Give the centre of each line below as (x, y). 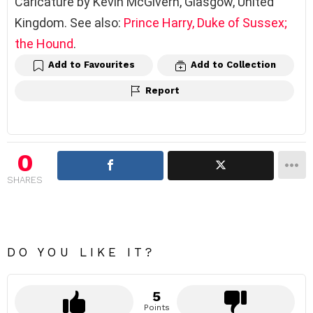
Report (162, 90)
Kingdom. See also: (69, 22)
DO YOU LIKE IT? (81, 253)
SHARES (25, 180)
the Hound (44, 43)
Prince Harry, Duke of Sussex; (205, 22)
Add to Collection (233, 64)
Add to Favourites (92, 64)
